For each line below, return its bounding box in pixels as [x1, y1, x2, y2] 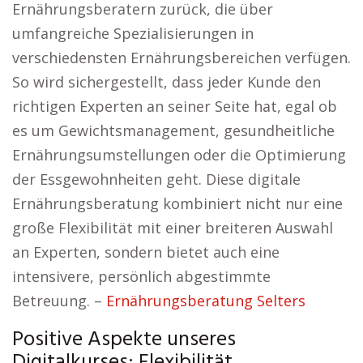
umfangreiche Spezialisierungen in [12, 23, 254, 43]
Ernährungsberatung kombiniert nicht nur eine [12, 194, 343, 213]
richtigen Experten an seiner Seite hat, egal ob [12, 96, 337, 116]
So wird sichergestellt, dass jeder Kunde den [12, 72, 321, 92]
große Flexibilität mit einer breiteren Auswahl [12, 218, 333, 237]
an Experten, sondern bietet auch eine [12, 242, 280, 262]
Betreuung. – [12, 291, 106, 310]
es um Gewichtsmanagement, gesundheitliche [12, 121, 335, 140]
